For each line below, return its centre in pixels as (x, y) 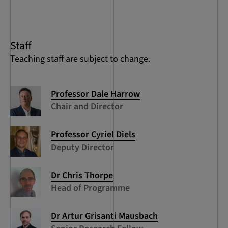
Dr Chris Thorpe (82, 175)
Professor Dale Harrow (95, 94)
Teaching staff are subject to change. (80, 59)
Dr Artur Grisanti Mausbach (104, 216)
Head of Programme (90, 188)
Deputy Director (82, 147)
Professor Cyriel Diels (93, 134)
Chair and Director (87, 106)
